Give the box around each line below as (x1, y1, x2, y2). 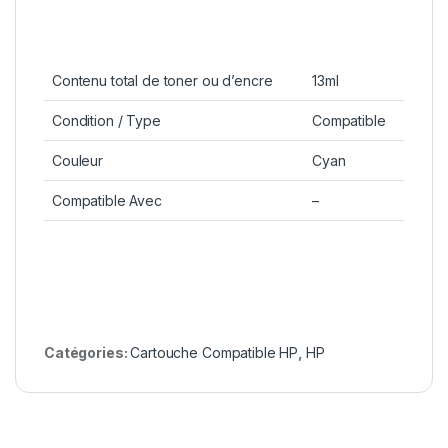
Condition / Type (52, 112, 161, 130)
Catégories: (44, 344, 131, 362)
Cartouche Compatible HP (130, 344, 299, 362)
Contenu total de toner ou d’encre (52, 72, 273, 90)
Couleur (52, 152, 104, 170)
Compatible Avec (52, 192, 162, 210)
